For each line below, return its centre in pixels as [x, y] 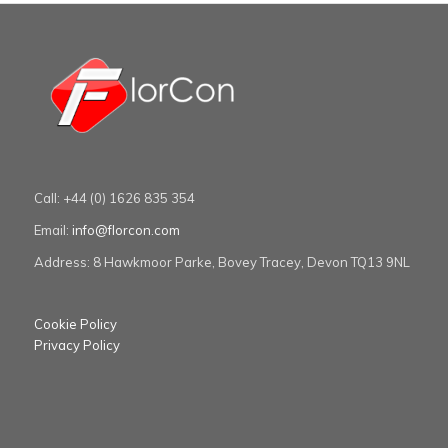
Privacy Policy [76, 344]
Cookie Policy [75, 323]
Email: [52, 229]
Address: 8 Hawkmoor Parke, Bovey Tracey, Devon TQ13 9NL [221, 261]
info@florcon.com [125, 229]
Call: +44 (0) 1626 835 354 [114, 197]
